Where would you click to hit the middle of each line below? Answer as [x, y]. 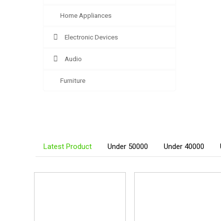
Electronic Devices [91, 37]
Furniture [73, 80]
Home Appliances [86, 15]
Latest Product [68, 146]
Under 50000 [128, 146]
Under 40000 [184, 146]
